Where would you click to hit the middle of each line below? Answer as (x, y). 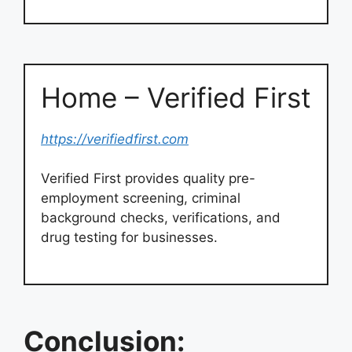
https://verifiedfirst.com (115, 139)
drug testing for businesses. (129, 237)
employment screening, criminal (141, 198)
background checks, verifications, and (161, 218)
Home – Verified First (176, 97)
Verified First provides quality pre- (148, 178)
